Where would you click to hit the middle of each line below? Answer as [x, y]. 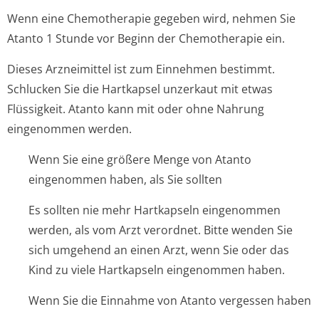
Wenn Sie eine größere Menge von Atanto [140, 159]
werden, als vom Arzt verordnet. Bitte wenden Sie [161, 230]
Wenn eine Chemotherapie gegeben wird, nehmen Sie [151, 19]
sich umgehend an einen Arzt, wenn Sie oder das [159, 250]
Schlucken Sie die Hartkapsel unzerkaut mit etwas [140, 89]
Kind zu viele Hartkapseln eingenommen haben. [157, 270]
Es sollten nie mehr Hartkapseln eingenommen [155, 210]
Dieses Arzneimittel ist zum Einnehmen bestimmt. [141, 69]
